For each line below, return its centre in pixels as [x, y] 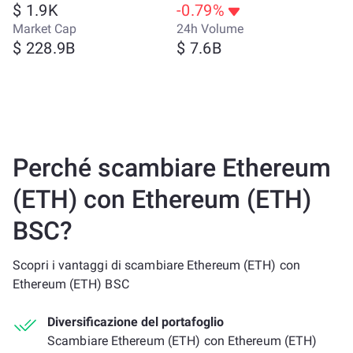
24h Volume [210, 29]
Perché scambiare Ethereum [172, 168]
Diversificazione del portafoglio [136, 322]
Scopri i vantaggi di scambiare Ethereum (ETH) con [156, 265]
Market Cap [45, 29]
